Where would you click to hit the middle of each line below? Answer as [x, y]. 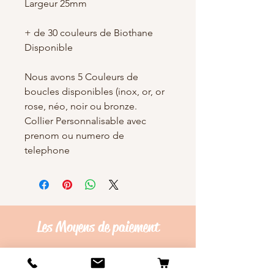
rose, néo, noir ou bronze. [81, 106]
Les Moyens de [74, 227]
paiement [136, 227]
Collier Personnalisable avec [85, 120]
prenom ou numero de [74, 135]
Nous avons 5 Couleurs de [81, 76]
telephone [47, 150]
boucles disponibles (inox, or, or [94, 91]
